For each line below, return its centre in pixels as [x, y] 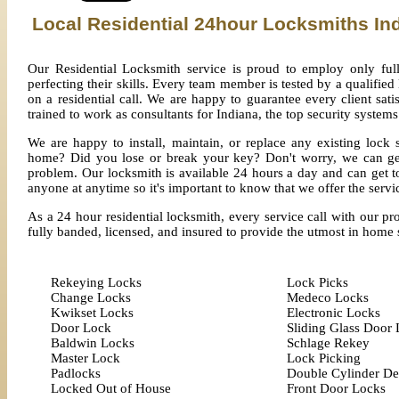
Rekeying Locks [96, 282]
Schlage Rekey [328, 343]
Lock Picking [324, 358]
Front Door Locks [336, 388]
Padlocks [76, 373]
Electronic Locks [334, 313]
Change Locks [91, 297]
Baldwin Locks [93, 343]
